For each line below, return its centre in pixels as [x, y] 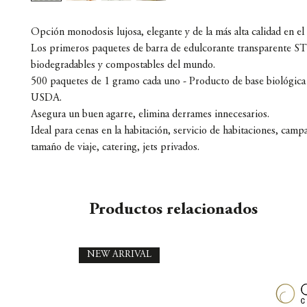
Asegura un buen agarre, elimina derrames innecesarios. [150, 115]
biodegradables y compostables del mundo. [123, 65]
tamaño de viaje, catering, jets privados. [115, 148]
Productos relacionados [173, 210]
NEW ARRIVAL [119, 255]
